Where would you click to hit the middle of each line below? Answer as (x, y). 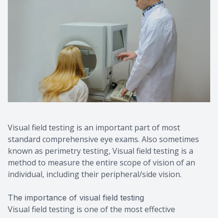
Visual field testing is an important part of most (94, 127)
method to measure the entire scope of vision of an (101, 162)
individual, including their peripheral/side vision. (95, 174)
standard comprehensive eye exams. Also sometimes (103, 139)
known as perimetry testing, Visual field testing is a (100, 151)
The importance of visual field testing (76, 197)
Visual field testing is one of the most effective (91, 209)
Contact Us (30, 14)
